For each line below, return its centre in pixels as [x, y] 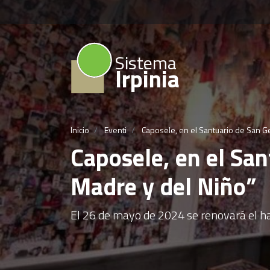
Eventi [115, 130]
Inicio [80, 130]
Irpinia [147, 79]
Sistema [146, 63]
